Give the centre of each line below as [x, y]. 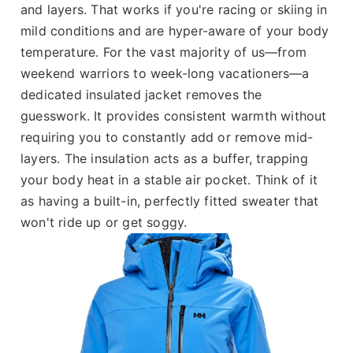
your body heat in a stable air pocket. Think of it [169, 179]
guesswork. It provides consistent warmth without [174, 115]
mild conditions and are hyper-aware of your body [175, 30]
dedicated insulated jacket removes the [141, 94]
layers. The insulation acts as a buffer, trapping [164, 158]
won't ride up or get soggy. [104, 222]
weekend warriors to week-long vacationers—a [165, 73]
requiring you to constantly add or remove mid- [167, 137]
